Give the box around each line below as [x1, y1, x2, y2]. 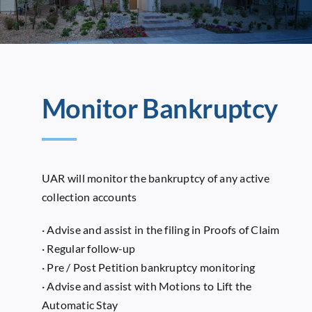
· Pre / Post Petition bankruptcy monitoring [41, 260, 256, 274]
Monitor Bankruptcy [41, 91, 278, 124]
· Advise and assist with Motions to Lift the [41, 279, 252, 292]
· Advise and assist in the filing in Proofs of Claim [41, 222, 280, 236]
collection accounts [41, 189, 137, 203]
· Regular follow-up [41, 241, 136, 255]
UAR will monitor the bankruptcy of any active [41, 171, 270, 185]
